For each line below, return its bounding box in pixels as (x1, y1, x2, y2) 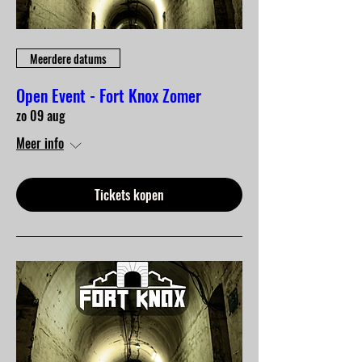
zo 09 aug (16, 106, 65, 126)
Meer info (16, 133, 64, 154)
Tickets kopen (95, 185, 164, 205)
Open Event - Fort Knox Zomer (16, 83, 201, 108)
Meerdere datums (30, 49, 107, 67)
